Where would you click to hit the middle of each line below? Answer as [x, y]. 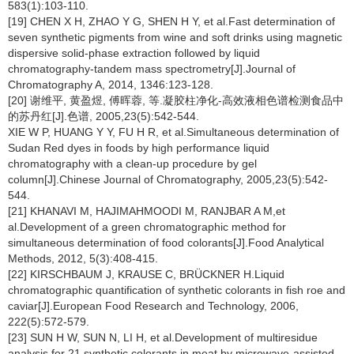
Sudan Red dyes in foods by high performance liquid [139, 148]
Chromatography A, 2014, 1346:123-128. [111, 85]
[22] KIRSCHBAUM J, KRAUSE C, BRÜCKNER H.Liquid [146, 274]
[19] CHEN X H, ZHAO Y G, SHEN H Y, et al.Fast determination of [171, 21]
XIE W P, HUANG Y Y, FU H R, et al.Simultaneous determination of [173, 132]
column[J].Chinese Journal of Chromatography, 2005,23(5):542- [168, 179]
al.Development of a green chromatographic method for [147, 227]
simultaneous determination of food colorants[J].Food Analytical [166, 243]
